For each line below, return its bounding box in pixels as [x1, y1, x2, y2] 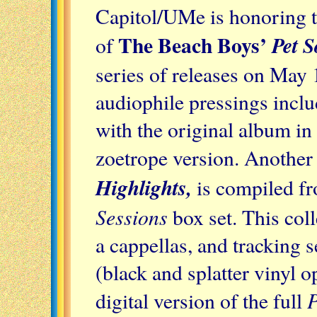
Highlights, [96, 172, 192, 202]
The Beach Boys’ [118, 29, 272, 60]
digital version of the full [96, 286, 307, 314]
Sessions [96, 202, 168, 231]
